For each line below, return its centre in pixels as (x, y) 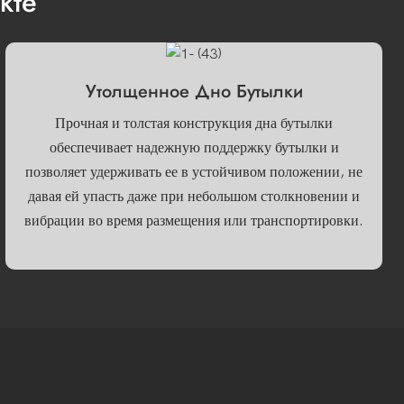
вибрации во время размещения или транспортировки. (194, 220)
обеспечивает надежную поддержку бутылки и (194, 147)
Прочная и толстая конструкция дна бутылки (194, 123)
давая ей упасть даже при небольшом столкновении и (194, 196)
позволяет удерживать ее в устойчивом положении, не (194, 172)
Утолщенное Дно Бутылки (194, 92)
